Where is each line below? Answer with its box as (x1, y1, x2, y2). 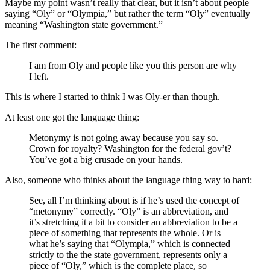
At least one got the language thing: (5, 111, 139, 122)
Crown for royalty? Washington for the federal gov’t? (29, 143, 231, 154)
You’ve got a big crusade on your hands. (29, 154, 183, 165)
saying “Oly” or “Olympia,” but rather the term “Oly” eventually (5, 8, 250, 19)
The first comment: (5, 39, 77, 50)
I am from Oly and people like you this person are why (29, 60, 237, 71)
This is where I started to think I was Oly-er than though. (5, 91, 220, 102)
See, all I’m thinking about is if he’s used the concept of (29, 195, 239, 206)
